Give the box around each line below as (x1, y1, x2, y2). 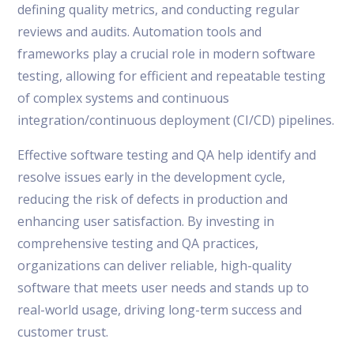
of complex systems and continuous (17, 88, 230, 107)
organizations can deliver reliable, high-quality (17, 256, 292, 274)
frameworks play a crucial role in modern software (17, 44, 316, 62)
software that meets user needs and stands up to (17, 278, 310, 296)
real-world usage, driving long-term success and (17, 300, 303, 318)
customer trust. (17, 322, 109, 341)
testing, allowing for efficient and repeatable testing (17, 66, 326, 85)
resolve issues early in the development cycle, (17, 168, 286, 186)
